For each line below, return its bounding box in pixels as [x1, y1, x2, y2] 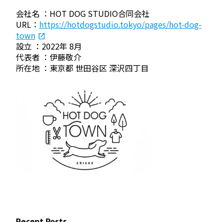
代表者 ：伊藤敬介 [16, 51, 81, 63]
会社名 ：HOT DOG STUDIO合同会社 [16, 7, 150, 19]
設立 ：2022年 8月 [16, 40, 82, 52]
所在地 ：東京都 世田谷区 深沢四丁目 [16, 61, 149, 74]
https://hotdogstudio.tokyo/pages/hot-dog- [39, 18, 202, 30]
